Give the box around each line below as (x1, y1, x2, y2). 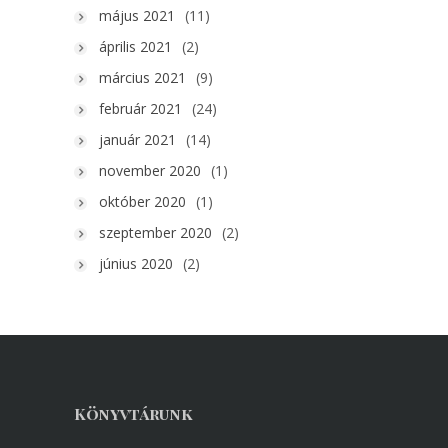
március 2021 (99, 68, 186, 88)
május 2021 (99, 6, 175, 26)
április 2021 (99, 37, 172, 57)
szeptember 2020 (99, 223, 212, 243)
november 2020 (99, 161, 201, 181)
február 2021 (99, 99, 182, 119)
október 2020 (99, 192, 186, 212)
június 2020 (99, 254, 173, 274)
